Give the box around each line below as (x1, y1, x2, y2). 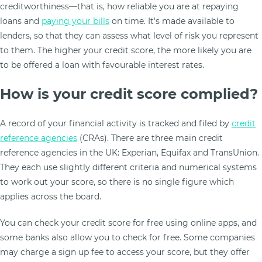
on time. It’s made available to (109, 15, 235, 26)
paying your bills (42, 15, 109, 26)
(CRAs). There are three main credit (77, 133, 223, 144)
